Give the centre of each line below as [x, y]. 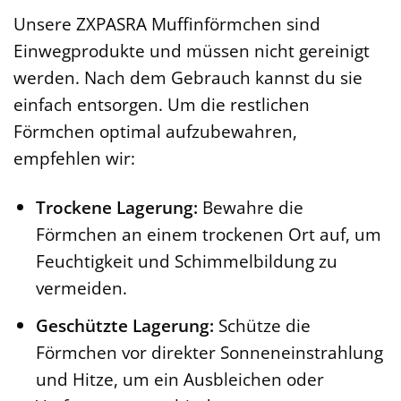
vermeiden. [81, 288]
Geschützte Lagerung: [124, 325]
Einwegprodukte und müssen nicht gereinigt [192, 51]
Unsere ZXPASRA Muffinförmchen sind [167, 24]
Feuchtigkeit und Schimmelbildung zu [186, 261]
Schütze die [262, 325]
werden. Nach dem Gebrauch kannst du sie [188, 78]
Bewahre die [250, 208]
